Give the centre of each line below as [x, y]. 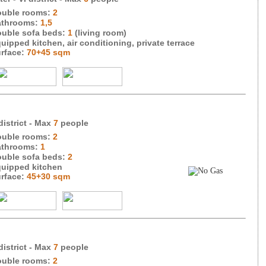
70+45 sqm [48, 52]
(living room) [101, 33]
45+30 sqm [48, 176]
